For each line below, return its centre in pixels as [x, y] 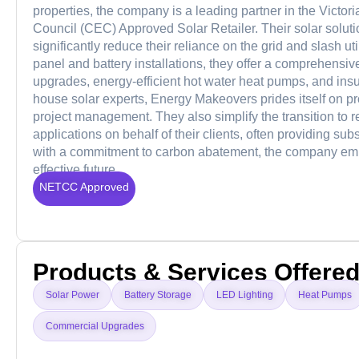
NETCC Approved [84, 187]
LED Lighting [245, 295]
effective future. [76, 169]
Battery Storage [158, 295]
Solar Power [73, 295]
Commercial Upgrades [95, 327]
